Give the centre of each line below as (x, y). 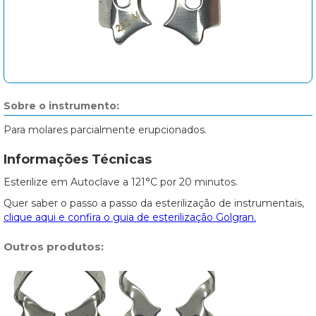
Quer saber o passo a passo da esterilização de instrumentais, (154, 203)
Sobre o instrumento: (61, 106)
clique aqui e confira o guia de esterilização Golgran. (130, 217)
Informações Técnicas (78, 159)
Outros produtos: (54, 247)
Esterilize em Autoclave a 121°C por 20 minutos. (121, 182)
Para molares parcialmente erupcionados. (105, 130)
